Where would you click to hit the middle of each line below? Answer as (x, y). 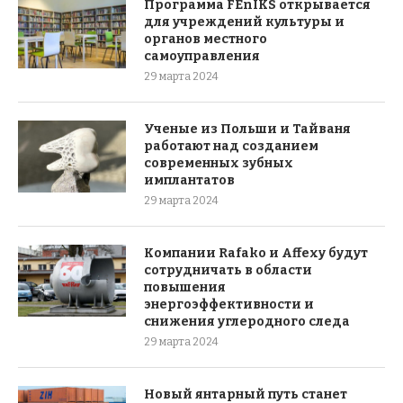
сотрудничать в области (228, 270)
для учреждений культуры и (244, 22)
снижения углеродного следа (247, 321)
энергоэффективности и (229, 304)
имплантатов (189, 180)
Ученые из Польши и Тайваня (247, 129)
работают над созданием (231, 146)
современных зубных (219, 163)
